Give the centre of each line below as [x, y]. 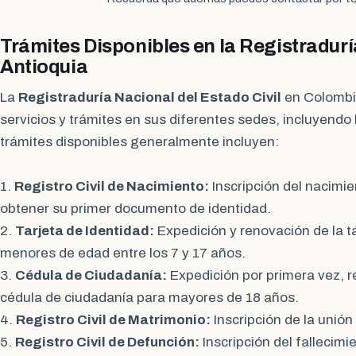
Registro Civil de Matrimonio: [113, 320]
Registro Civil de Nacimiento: [112, 187]
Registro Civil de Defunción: [107, 342]
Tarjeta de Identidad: [85, 231]
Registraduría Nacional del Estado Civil [150, 98]
